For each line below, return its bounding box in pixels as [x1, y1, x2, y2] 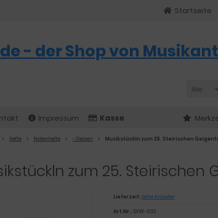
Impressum [38, 113, 79, 123]
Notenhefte [34, 135, 60, 143]
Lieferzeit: [113, 193, 141, 200]
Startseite [175, 5, 212, 16]
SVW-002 [133, 208, 156, 215]
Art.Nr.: [113, 208, 132, 215]
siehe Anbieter [141, 193, 175, 200]
